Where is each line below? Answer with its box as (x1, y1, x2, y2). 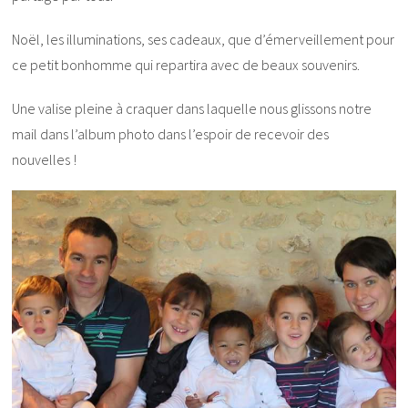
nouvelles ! (12, 150, 77, 169)
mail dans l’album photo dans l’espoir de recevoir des (12, 125, 330, 144)
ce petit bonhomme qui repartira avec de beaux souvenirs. (12, 56, 361, 75)
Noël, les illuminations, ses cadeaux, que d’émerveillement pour (12, 30, 395, 49)
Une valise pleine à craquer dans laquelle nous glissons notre (12, 99, 372, 118)
